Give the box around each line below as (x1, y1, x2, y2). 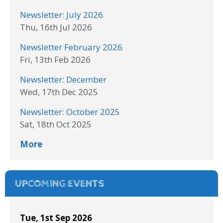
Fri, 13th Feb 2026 (20, 54, 91, 66)
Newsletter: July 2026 (20, 9, 103, 21)
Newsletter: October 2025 (20, 106, 120, 118)
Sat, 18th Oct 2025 (20, 118, 92, 130)
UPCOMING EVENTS (15, 178, 104, 190)
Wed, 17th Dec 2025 (20, 86, 98, 98)
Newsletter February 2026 (20, 41, 122, 53)
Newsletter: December (20, 74, 107, 86)
